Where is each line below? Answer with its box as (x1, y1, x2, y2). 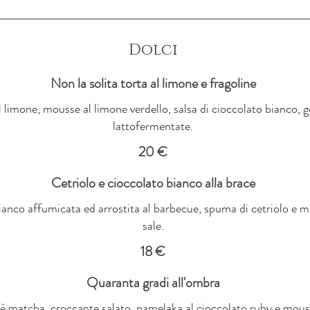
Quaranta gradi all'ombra (86, 272, 220, 293)
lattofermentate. (113, 116, 193, 135)
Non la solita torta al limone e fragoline (50, 73, 256, 93)
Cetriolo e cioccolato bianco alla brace (51, 172, 255, 193)
